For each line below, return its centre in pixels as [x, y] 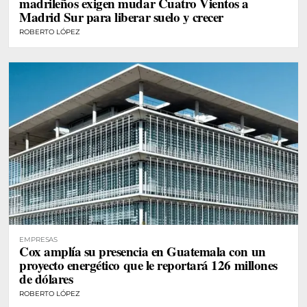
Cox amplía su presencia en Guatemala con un [143, 251]
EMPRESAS [39, 240]
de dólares [46, 279]
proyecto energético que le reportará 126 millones [148, 265]
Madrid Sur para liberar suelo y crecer [121, 16]
